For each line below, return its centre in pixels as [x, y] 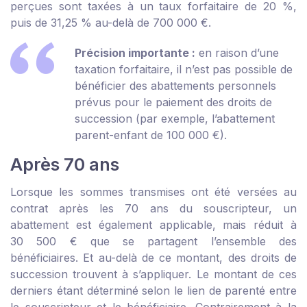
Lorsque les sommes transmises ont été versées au [153, 192]
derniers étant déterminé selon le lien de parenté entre [153, 291]
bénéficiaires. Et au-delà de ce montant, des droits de [153, 258]
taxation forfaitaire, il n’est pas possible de [184, 70]
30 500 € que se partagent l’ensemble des [153, 242]
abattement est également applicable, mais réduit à [153, 225]
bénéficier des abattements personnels [175, 86]
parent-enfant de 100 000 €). [151, 135]
